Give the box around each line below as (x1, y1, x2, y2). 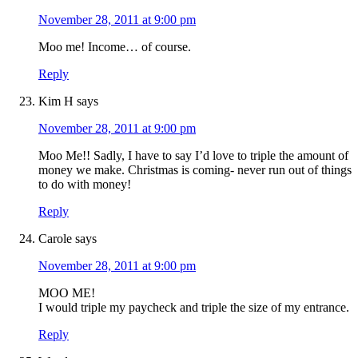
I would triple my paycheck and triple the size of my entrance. (38, 300, 349, 315)
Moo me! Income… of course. (38, 40, 191, 54)
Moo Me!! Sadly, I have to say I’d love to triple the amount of (38, 149, 348, 163)
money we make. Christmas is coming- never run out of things (38, 163, 352, 177)
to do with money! (38, 177, 131, 192)
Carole (38, 232, 72, 246)
